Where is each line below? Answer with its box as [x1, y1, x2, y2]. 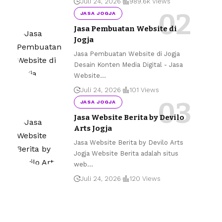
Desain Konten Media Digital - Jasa [73, 61, 183, 69]
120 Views [129, 175, 161, 183]
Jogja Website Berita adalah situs [73, 150, 178, 158]
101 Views [129, 86, 159, 94]
